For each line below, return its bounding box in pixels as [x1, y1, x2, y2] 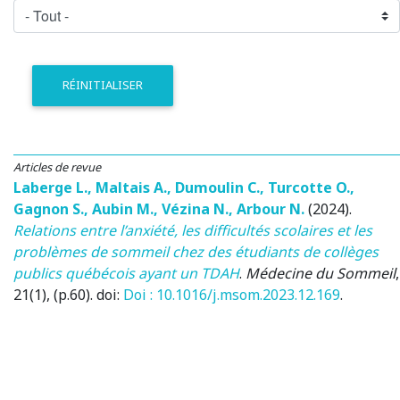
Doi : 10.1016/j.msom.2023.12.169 [123, 284, 340, 304]
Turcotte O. [268, 177, 350, 197]
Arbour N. [237, 198, 304, 219]
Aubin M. [92, 198, 154, 219]
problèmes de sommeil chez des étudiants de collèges [13, 241, 379, 262]
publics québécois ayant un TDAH [13, 262, 239, 283]
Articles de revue [13, 158, 101, 175]
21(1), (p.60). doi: [13, 284, 123, 304]
